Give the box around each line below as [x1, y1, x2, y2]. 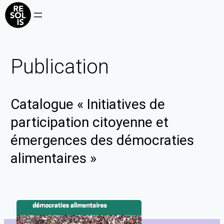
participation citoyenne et [10, 114, 169, 131]
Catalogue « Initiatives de [10, 96, 165, 113]
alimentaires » [10, 150, 97, 167]
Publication [10, 55, 109, 78]
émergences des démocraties [10, 132, 194, 149]
